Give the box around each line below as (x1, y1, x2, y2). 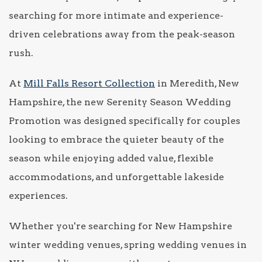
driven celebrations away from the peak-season (9, 28, 235, 40)
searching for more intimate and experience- (9, 9, 223, 21)
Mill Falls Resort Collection (23, 77, 155, 89)
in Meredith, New (155, 77, 239, 89)
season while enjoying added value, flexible (9, 152, 213, 164)
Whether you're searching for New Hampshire (9, 220, 232, 232)
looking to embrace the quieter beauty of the (9, 133, 224, 145)
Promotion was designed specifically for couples (9, 115, 240, 126)
